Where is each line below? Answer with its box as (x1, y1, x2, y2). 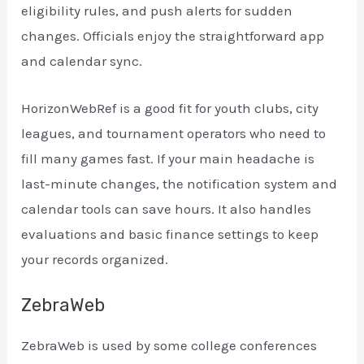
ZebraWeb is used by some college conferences (21, 337, 318, 354)
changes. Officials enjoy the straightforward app (21, 27, 325, 44)
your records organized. (21, 251, 169, 267)
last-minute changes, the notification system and (21, 175, 338, 192)
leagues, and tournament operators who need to (21, 125, 327, 141)
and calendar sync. (21, 52, 143, 69)
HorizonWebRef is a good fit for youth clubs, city (21, 100, 319, 116)
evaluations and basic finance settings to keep (21, 226, 319, 242)
